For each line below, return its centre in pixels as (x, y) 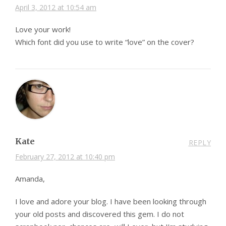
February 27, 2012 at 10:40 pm (65, 156)
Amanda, (30, 178)
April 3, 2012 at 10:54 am (56, 7)
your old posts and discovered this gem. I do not (100, 214)
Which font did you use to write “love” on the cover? (105, 42)
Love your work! (43, 29)
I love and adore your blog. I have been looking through (111, 201)
